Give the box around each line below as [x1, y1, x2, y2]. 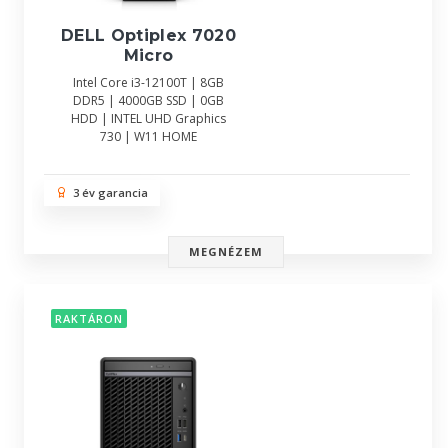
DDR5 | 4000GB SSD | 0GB [73, 92, 224, 110]
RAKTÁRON [55, 311, 123, 327]
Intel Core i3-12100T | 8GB [73, 74, 224, 92]
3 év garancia [67, 185, 148, 200]
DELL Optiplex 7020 [60, 26, 237, 46]
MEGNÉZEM [188, 244, 264, 259]
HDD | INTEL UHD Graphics [71, 110, 226, 128]
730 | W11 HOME [100, 128, 197, 146]
